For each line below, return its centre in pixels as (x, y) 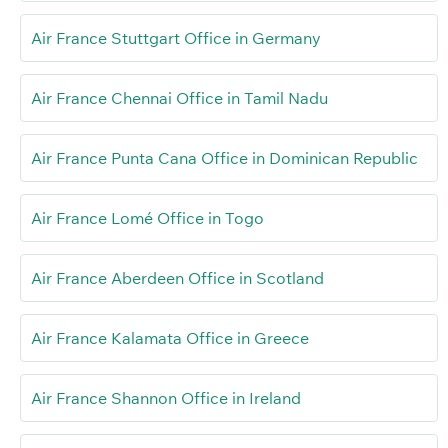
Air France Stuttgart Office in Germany (176, 38)
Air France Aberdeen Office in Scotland (177, 278)
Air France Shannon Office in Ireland (166, 398)
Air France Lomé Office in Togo (147, 218)
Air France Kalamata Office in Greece (170, 338)
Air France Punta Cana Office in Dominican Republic (224, 158)
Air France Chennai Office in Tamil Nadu (179, 98)
